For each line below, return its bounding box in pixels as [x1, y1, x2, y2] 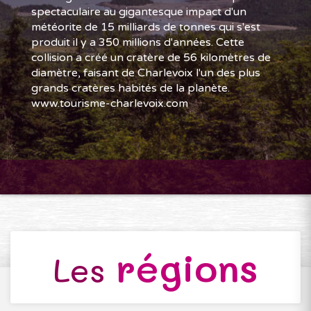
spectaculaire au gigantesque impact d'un [31, 5, 246, 19]
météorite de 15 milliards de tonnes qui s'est [31, 20, 260, 34]
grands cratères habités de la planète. [31, 81, 230, 95]
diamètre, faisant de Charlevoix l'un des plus [31, 66, 260, 80]
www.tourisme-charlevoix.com [31, 96, 188, 110]
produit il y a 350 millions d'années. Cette [31, 35, 244, 49]
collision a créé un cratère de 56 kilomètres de [31, 51, 271, 65]
